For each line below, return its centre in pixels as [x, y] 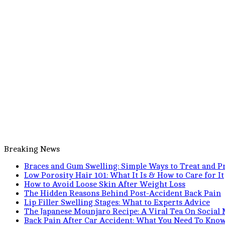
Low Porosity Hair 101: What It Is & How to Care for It [124, 175]
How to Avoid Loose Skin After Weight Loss [105, 184]
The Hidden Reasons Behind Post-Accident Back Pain [123, 193]
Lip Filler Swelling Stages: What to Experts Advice [117, 202]
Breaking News [32, 149]
